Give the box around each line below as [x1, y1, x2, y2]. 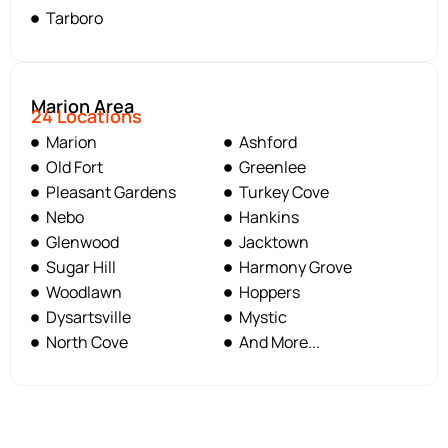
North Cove [46, 331, 128, 354]
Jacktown [239, 231, 309, 254]
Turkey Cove [239, 181, 329, 204]
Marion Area [31, 94, 134, 119]
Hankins [239, 206, 299, 229]
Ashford [239, 131, 297, 154]
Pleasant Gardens [46, 181, 176, 204]
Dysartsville [46, 306, 131, 329]
